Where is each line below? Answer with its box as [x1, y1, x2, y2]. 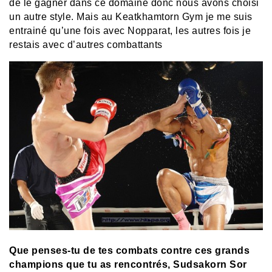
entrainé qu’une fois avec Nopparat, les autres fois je [9, 25, 251, 36]
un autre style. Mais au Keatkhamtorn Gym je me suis [9, 12, 253, 22]
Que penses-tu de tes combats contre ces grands [9, 245, 250, 256]
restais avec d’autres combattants [9, 39, 163, 50]
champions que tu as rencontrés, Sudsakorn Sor [9, 259, 247, 270]
